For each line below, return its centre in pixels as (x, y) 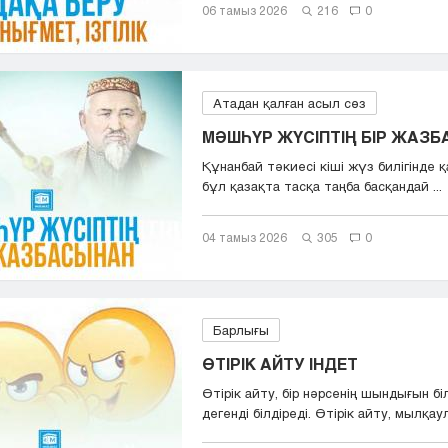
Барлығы (241, 330)
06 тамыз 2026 (244, 10)
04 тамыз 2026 (244, 237)
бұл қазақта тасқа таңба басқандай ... (322, 186)
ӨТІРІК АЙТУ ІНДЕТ (280, 364)
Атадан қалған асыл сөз (289, 103)
